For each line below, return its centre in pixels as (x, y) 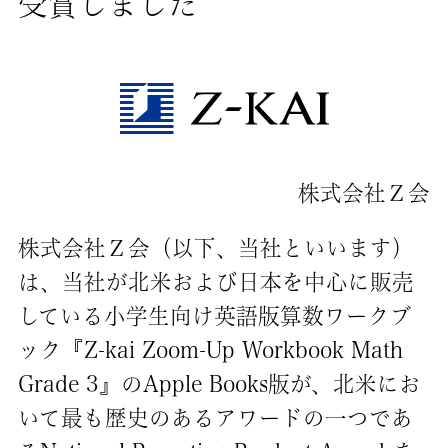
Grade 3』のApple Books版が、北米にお (219, 384)
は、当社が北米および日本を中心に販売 (215, 282)
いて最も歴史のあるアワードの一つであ (215, 418)
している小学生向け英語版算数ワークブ (214, 316)
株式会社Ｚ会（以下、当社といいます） (215, 248)
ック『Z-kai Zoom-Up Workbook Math (210, 350)
